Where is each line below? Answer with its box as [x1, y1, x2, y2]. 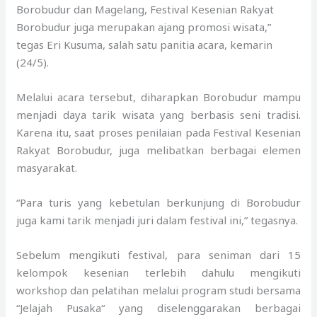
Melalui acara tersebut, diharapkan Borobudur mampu [16, 89, 301, 104]
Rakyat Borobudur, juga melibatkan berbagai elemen [16, 142, 301, 157]
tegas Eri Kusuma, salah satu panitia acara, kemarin [16, 37, 273, 52]
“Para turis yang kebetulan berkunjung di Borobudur [16, 195, 301, 209]
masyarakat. [16, 160, 78, 175]
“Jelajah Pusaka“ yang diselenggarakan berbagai [16, 300, 301, 315]
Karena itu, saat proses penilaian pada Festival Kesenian [16, 125, 301, 139]
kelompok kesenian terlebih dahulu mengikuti [16, 265, 301, 279]
